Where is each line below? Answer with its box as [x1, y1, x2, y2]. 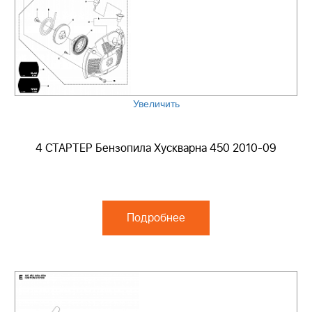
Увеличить [132, 96, 180, 110]
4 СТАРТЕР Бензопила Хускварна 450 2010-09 [36, 140, 276, 157]
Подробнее [127, 210, 185, 226]
